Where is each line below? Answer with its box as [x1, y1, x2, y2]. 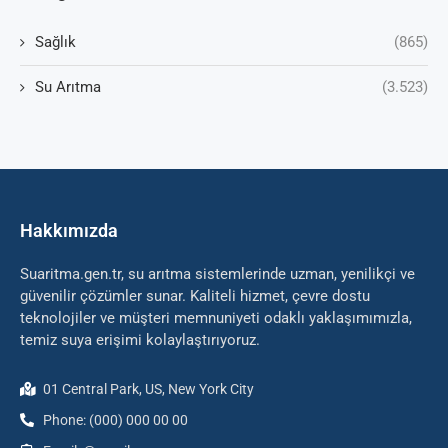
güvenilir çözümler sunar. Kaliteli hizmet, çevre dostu [20, 287, 370, 306]
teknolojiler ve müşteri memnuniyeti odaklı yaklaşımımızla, [20, 309, 412, 328]
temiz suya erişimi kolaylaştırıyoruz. [20, 331, 260, 350]
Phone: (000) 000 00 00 [42, 412, 188, 429]
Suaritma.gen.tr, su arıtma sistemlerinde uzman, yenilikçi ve [20, 265, 415, 284]
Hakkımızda [20, 220, 118, 242]
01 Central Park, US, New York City [42, 381, 254, 398]
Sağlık [35, 33, 76, 52]
